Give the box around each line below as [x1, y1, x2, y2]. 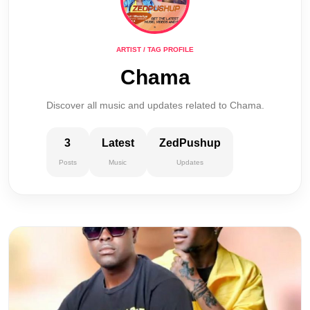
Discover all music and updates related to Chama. [46, 100, 264, 111]
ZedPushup [158, 137, 221, 149]
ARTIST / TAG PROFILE [116, 46, 194, 53]
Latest [101, 137, 134, 149]
